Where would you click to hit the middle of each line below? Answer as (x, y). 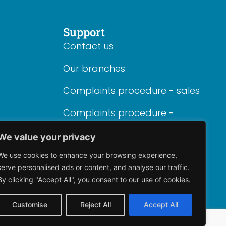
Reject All (95, 205)
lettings (79, 125)
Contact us (88, 46)
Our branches (94, 68)
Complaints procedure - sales (131, 90)
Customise (30, 205)
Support (84, 32)
